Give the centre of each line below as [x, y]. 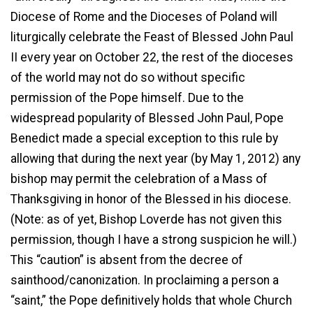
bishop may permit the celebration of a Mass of [139, 179]
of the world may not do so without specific [128, 77]
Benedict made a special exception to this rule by [144, 138]
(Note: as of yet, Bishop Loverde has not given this [146, 219]
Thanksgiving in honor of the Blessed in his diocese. [151, 199]
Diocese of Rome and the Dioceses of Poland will [144, 16]
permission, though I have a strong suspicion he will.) [154, 239]
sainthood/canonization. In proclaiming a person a [145, 280]
